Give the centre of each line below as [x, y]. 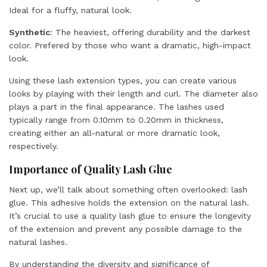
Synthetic [30, 32]
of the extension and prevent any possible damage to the [125, 229]
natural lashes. [38, 242]
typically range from [51, 120]
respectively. [34, 146]
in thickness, [198, 120]
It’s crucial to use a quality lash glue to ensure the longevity [130, 216]
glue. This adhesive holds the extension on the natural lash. [129, 203]
